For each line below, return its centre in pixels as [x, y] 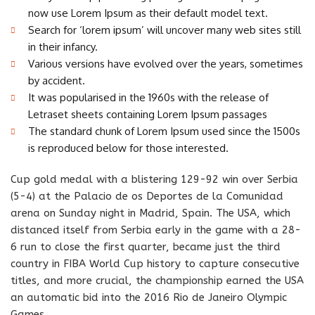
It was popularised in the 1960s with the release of [148, 97]
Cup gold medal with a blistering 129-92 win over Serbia [154, 179]
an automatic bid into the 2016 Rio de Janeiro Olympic [149, 297]
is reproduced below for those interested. [128, 148]
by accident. [57, 81]
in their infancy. [63, 47]
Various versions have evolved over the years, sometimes [166, 64]
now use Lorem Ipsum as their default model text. [148, 13]
